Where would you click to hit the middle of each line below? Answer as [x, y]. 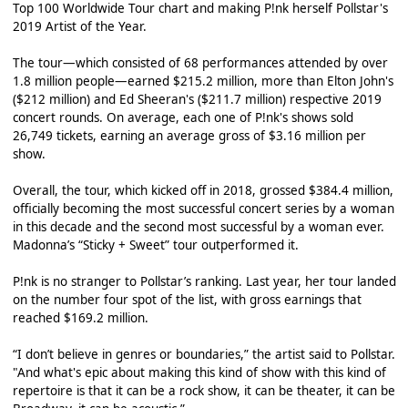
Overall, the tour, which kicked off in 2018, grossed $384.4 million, [203, 190]
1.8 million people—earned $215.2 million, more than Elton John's [203, 81]
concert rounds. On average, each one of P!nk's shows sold [183, 117]
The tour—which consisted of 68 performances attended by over [200, 62]
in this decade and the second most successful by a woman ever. [198, 226]
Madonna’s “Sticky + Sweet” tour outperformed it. [155, 245]
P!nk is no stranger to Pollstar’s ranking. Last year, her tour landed [204, 281]
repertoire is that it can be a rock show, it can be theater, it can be [204, 390]
